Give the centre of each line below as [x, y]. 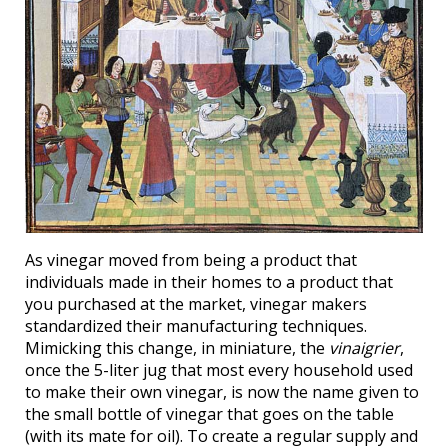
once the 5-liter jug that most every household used [219, 369]
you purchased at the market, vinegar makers [196, 303]
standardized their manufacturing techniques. [196, 325]
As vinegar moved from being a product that [191, 259]
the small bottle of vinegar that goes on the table [209, 413]
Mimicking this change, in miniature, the [177, 347]
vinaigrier [364, 347]
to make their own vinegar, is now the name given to [222, 391]
